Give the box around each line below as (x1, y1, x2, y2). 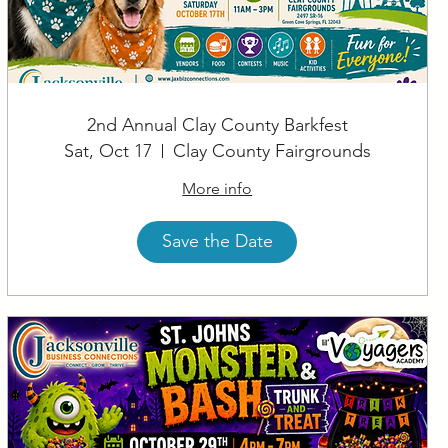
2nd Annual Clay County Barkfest (86, 113, 348, 136)
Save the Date (161, 230, 273, 253)
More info (182, 178, 253, 198)
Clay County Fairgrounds (172, 139, 371, 162)
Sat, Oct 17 (63, 139, 152, 162)
